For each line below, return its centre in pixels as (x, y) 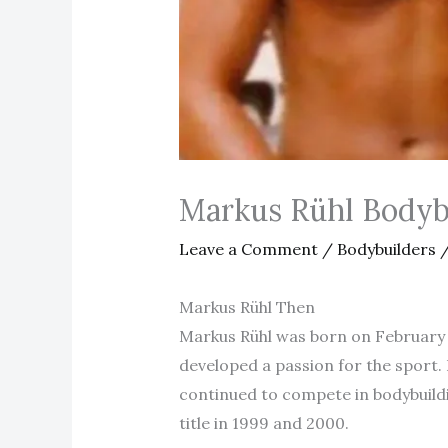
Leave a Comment (248, 248)
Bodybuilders (386, 248)
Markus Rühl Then (246, 306)
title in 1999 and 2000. (263, 422)
